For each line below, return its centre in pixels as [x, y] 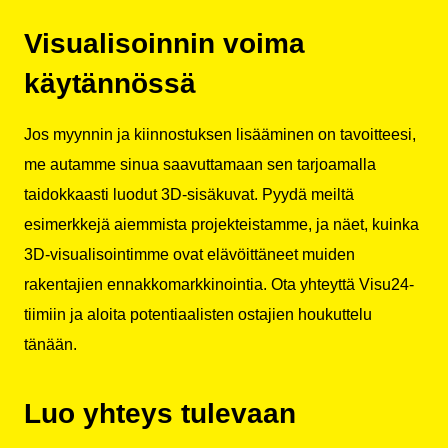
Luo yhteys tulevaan [160, 413]
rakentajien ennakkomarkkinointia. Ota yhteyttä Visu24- [219, 284]
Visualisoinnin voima [164, 43]
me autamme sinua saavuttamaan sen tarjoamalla [200, 164]
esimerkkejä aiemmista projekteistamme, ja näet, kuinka [221, 224]
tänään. [50, 344]
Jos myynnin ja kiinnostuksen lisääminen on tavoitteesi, [220, 134]
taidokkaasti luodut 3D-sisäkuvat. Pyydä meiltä [189, 194]
